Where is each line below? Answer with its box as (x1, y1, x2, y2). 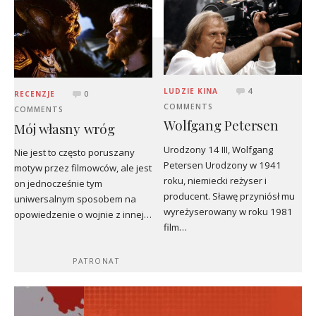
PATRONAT (73, 256, 120, 267)
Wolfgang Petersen (164, 116, 279, 135)
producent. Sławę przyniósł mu (164, 189, 296, 202)
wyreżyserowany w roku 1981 (164, 205, 293, 218)
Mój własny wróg (14, 119, 115, 138)
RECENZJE (14, 89, 55, 99)
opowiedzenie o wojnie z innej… (14, 207, 152, 221)
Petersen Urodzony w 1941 (164, 158, 282, 171)
